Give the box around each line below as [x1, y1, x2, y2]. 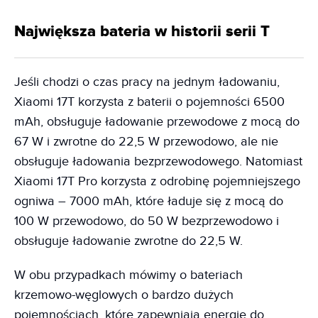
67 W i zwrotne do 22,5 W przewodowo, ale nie [14, 133, 278, 149]
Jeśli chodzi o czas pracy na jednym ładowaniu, [14, 74, 280, 89]
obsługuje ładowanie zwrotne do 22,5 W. [14, 233, 246, 248]
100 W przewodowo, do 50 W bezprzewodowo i [14, 213, 279, 229]
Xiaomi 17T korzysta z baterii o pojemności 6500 [14, 94, 285, 109]
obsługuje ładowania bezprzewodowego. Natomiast [14, 153, 302, 169]
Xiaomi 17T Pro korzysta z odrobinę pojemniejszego [14, 173, 300, 189]
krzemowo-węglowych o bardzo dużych [14, 287, 234, 302]
